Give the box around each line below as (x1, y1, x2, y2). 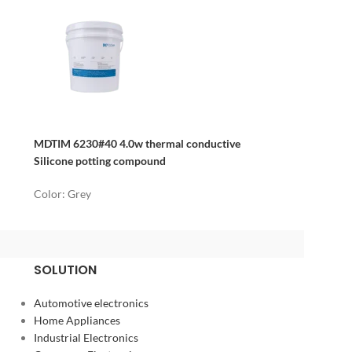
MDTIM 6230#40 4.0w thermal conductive (34, 136, 240, 150)
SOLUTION (33, 260, 97, 279)
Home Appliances (33, 313, 120, 327)
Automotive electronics (33, 295, 148, 310)
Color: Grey (34, 186, 91, 200)
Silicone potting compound (34, 153, 166, 167)
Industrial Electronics (33, 330, 138, 344)
